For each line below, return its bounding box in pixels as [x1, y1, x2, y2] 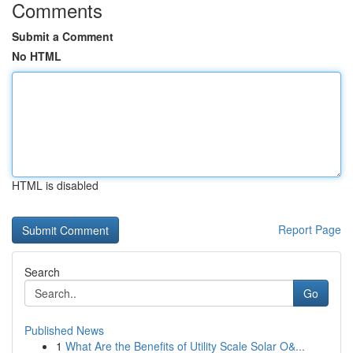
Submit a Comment [12, 28, 113, 44]
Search [24, 264, 60, 280]
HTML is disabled [12, 177, 98, 193]
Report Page [278, 221, 341, 237]
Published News [24, 322, 104, 338]
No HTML [12, 48, 61, 64]
